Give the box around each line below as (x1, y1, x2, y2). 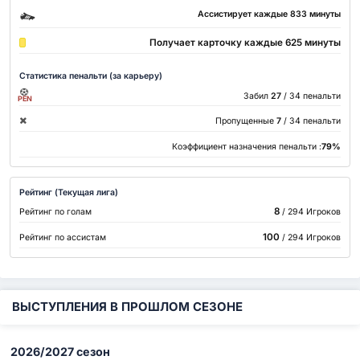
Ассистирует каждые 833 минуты (197, 8, 341, 19)
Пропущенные (215, 116, 274, 127)
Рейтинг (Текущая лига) (19, 186, 119, 198)
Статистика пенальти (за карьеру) (19, 70, 163, 81)
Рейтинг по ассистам (19, 231, 107, 243)
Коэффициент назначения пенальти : (171, 141, 321, 152)
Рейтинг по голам (19, 207, 92, 218)
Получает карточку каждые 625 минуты (149, 37, 341, 49)
